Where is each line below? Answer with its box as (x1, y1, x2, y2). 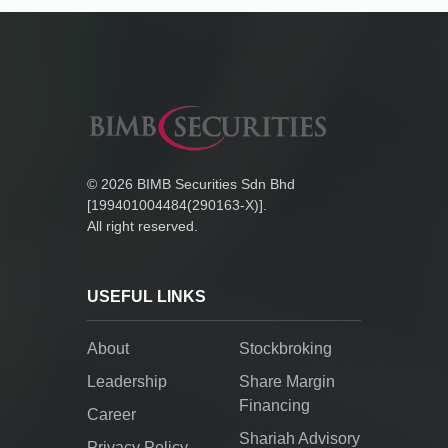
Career (86, 405, 136, 423)
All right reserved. (86, 217, 198, 234)
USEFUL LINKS (86, 287, 206, 305)
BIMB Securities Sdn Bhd (132, 175, 295, 192)
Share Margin (239, 372, 335, 390)
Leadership (86, 372, 167, 390)
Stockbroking (239, 339, 332, 357)
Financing (239, 396, 310, 414)
